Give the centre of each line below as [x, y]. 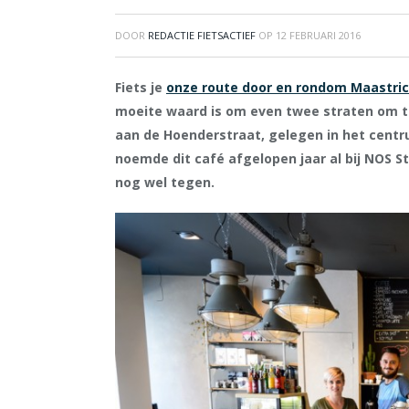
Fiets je [141, 87]
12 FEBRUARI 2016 [318, 35]
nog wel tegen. [165, 182]
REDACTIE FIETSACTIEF [202, 35]
